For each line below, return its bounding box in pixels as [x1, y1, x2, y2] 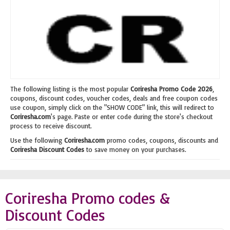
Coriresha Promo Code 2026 [130, 85, 213, 93]
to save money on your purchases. [84, 145, 186, 154]
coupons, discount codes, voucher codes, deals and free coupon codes [10, 94, 218, 102]
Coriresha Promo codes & [5, 188, 170, 207]
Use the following [10, 136, 64, 144]
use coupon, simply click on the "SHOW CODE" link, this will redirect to [10, 103, 214, 111]
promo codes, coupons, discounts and [105, 136, 218, 144]
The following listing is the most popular [10, 85, 130, 93]
